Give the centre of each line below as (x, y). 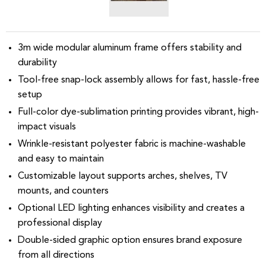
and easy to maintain (61, 159)
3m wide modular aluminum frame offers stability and (130, 48)
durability (37, 63)
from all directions (56, 256)
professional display (60, 224)
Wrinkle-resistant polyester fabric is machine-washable (132, 145)
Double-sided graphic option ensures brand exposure (130, 241)
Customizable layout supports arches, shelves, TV (123, 177)
